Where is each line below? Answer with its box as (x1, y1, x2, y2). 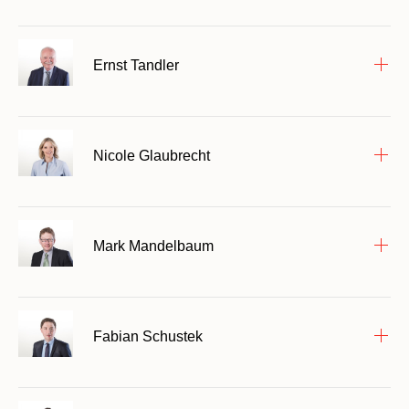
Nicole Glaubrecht (93, 147, 210, 163)
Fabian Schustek (93, 328, 203, 344)
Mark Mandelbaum (93, 237, 214, 254)
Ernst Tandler (93, 57, 179, 73)
